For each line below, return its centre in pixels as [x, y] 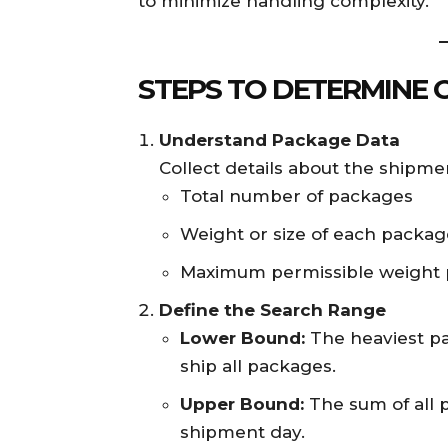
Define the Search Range [272, 310]
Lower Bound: [242, 338]
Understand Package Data [279, 140]
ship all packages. [258, 366]
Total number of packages [296, 196]
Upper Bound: [242, 404]
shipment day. [242, 432]
